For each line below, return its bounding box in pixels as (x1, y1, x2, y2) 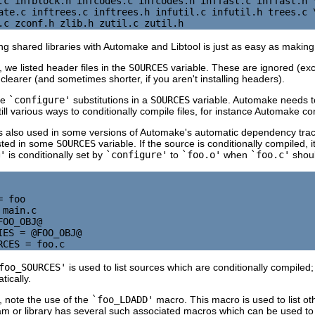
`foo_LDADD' (91, 293, 153, 305)
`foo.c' (250, 148, 290, 160)
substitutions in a (70, 94, 150, 105)
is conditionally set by (6, 148, 105, 160)
